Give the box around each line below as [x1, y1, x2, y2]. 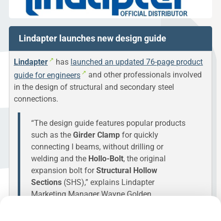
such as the [31, 130, 74, 140]
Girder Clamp [73, 130, 120, 140]
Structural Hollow [96, 166, 158, 176]
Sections [31, 178, 62, 187]
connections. [13, 94, 58, 104]
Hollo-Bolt [88, 154, 124, 164]
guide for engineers [13, 70, 80, 80]
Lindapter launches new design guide [18, 33, 166, 43]
